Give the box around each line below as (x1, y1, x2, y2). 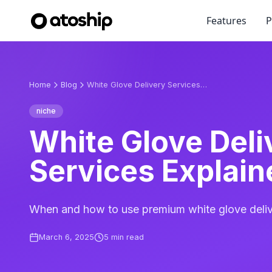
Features (206, 14, 247, 27)
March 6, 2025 (39, 233, 94, 242)
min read (109, 233, 144, 242)
